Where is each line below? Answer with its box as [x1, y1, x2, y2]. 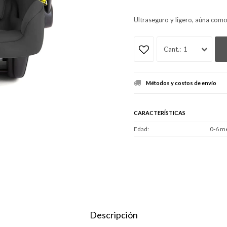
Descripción [89, 209, 138, 220]
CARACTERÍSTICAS [134, 109, 185, 116]
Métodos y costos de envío [146, 79, 216, 86]
